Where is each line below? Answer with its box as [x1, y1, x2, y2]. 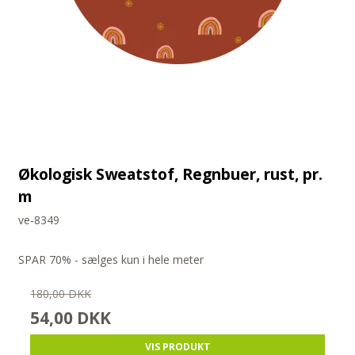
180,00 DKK [30, 286, 92, 302]
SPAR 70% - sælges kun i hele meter [18, 252, 204, 268]
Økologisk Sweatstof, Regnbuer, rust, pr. [18, 163, 323, 185]
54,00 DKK [30, 307, 112, 330]
